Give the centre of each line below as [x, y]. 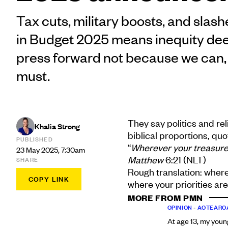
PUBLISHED [35, 139]
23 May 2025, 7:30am [51, 150]
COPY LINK [49, 179]
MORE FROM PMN [165, 197]
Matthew [145, 160]
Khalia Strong [57, 126]
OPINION [180, 207]
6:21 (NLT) [184, 160]
